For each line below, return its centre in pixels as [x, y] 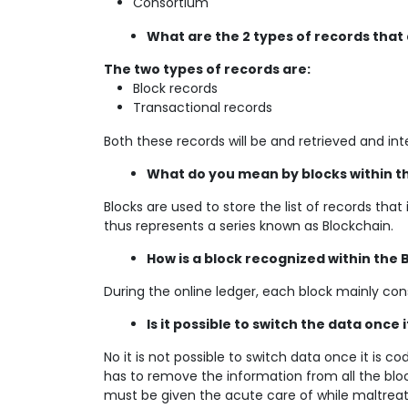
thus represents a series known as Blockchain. [249, 226]
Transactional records [203, 107]
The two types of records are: [207, 69]
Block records [175, 88]
